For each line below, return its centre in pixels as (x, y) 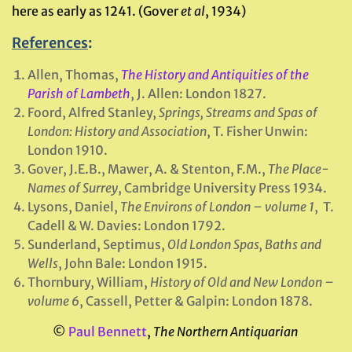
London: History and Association (117, 131)
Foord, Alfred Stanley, (93, 112)
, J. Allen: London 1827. (198, 93)
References (50, 43)
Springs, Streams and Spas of (238, 112)
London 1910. (68, 150)
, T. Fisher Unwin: (257, 131)
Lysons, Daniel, (74, 207)
